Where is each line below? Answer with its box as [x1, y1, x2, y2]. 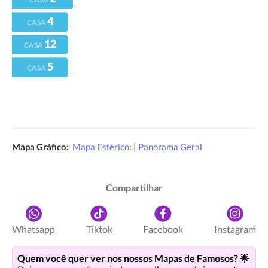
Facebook [143, 223, 184, 235]
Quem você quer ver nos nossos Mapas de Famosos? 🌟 [17, 252, 249, 264]
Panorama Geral [138, 141, 202, 152]
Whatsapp [12, 223, 55, 235]
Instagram [214, 223, 256, 235]
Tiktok [86, 223, 112, 235]
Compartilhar [105, 182, 163, 193]
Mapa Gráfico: [12, 141, 69, 152]
